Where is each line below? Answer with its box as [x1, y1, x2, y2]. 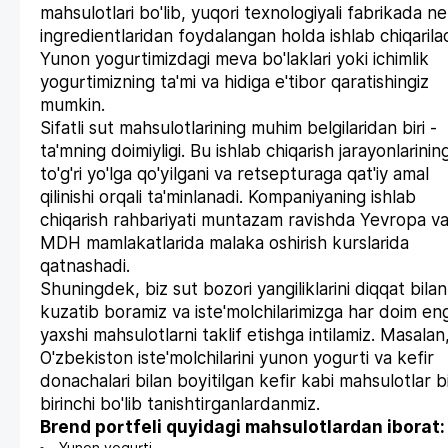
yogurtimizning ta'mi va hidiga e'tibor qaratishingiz [40, 72, 429, 93]
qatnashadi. [40, 256, 130, 277]
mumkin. [40, 95, 105, 116]
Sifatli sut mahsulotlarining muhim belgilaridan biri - [40, 118, 437, 139]
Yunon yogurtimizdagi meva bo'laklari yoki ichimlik [40, 49, 429, 70]
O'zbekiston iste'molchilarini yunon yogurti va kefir [40, 348, 434, 369]
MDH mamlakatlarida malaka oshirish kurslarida [40, 233, 409, 254]
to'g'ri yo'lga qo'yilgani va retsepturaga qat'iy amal [40, 164, 429, 185]
